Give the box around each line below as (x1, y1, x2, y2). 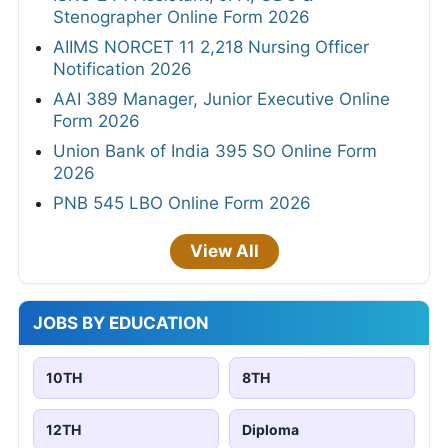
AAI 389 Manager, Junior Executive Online (53, 89, 390, 110)
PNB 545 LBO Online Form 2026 (53, 193, 311, 214)
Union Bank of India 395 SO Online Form (53, 141, 377, 162)
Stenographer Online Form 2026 (53, 7, 310, 28)
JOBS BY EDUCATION (33, 313, 209, 334)
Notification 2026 (53, 59, 192, 80)
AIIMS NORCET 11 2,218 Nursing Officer (53, 37, 369, 58)
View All (189, 241, 259, 262)
